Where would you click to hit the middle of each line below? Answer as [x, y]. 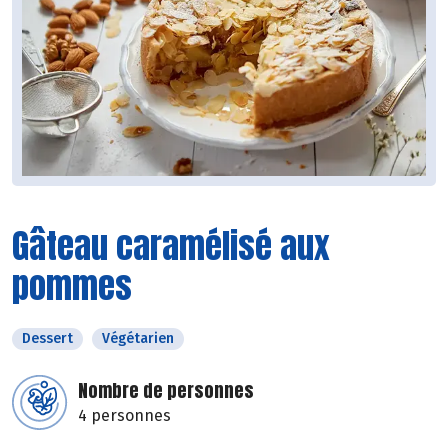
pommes [72, 286]
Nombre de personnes [166, 391]
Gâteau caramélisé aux [171, 246]
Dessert [47, 339]
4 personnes [124, 416]
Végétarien [138, 339]
